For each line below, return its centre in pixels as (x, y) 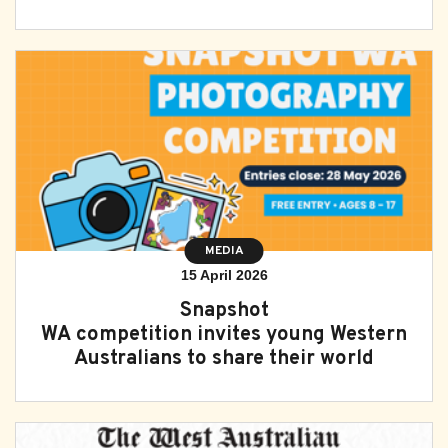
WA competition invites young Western (224, 335)
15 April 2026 (224, 275)
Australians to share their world (224, 359)
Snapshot (224, 311)
